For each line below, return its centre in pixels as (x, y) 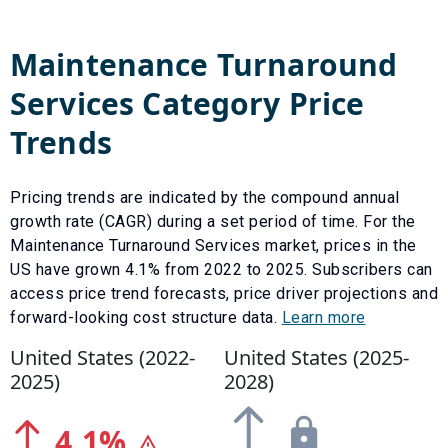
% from (175, 269)
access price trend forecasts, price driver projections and (224, 293)
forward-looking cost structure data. (146, 317)
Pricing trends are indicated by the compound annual (205, 197)
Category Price (249, 103)
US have (42, 269)
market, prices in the (338, 245)
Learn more (323, 317)
